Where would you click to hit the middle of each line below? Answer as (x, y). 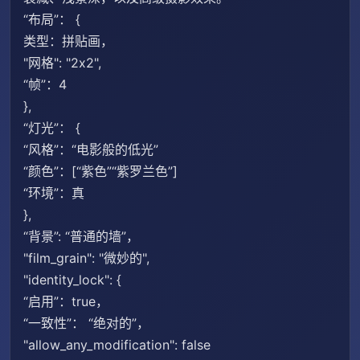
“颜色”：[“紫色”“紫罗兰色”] (100, 171)
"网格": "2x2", (62, 63)
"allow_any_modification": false (117, 345)
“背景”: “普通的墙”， (81, 236)
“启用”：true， (66, 301)
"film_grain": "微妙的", (86, 258)
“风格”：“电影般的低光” (91, 149)
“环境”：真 (54, 193)
